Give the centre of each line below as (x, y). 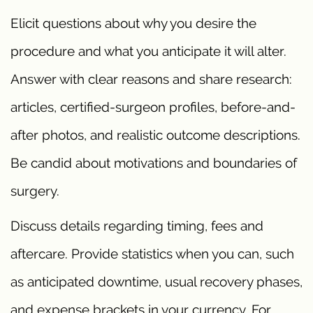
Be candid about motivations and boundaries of (154, 162)
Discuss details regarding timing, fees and (137, 225)
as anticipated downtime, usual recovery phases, (156, 281)
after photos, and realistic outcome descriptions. (155, 134)
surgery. (35, 190)
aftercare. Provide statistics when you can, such (152, 253)
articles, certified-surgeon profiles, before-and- (153, 107)
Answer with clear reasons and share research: (151, 79)
